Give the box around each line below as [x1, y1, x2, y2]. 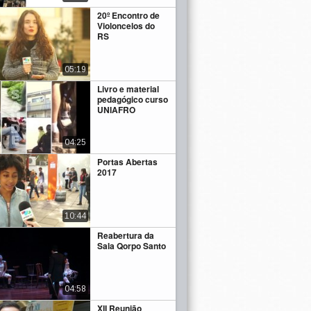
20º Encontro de [97, 8, 160, 22]
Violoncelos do [97, 19, 155, 32]
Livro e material [97, 82, 160, 95]
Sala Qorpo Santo [97, 239, 167, 252]
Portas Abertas [97, 155, 158, 169]
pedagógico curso [97, 92, 169, 106]
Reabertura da [97, 228, 155, 242]
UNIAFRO [97, 103, 136, 116]
